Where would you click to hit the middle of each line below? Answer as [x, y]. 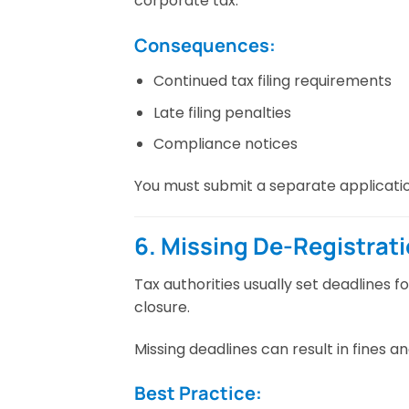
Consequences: [205, 46]
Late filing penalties [222, 112]
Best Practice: [198, 393]
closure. [162, 307]
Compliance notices [225, 144]
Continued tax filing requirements [272, 81]
